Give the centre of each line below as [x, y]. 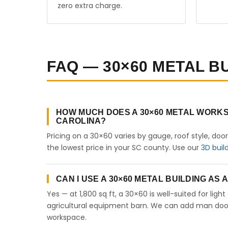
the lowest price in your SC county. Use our [124, 148]
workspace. [67, 217]
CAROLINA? [81, 121]
